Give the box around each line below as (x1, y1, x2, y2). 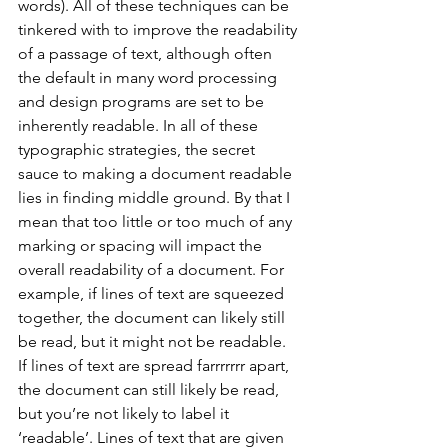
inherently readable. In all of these (18, 116, 262, 135)
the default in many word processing (18, 68, 281, 87)
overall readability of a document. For (18, 260, 288, 279)
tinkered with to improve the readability (18, 20, 301, 39)
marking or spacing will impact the (18, 236, 266, 255)
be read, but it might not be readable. (18, 332, 290, 351)
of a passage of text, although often (18, 44, 276, 63)
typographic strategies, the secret (18, 140, 259, 159)
